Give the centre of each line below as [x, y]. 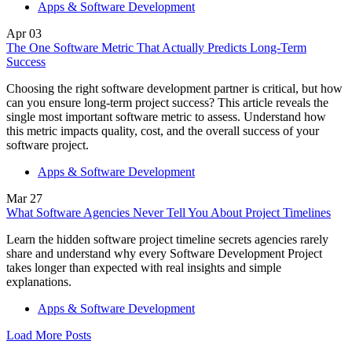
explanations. [39, 281]
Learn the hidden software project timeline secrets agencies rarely [167, 239]
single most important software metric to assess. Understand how [166, 116]
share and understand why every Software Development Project [164, 253]
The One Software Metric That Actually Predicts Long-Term [156, 47]
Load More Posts [49, 335]
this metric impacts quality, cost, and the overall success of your [163, 130]
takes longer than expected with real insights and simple [144, 267]
